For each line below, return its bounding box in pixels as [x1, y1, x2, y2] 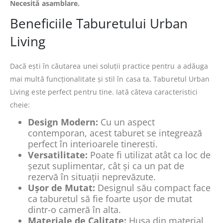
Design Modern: [28, 115, 98, 128]
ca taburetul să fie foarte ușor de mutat [28, 192, 192, 205]
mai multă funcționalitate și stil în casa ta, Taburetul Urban [10, 74, 210, 84]
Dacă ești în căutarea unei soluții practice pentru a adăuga [10, 61, 209, 71]
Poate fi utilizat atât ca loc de [88, 148, 211, 161]
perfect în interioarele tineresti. [28, 137, 158, 150]
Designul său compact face [95, 181, 211, 194]
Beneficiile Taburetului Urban [10, 14, 188, 32]
